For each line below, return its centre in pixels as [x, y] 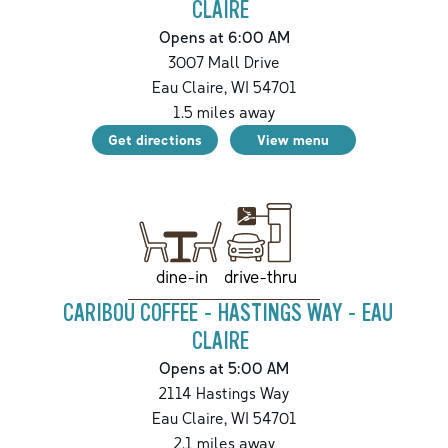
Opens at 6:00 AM [224, 36]
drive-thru [260, 277]
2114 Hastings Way [224, 393]
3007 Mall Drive [224, 61]
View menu [293, 139]
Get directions [155, 139]
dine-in [181, 277]
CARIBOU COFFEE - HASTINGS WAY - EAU [228, 314]
